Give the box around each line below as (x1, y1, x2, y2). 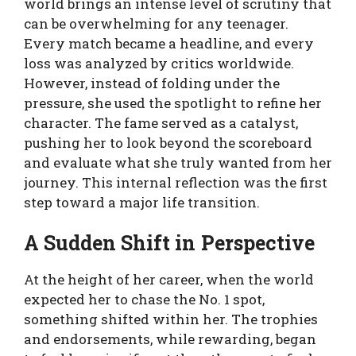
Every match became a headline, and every (24, 33, 314, 52)
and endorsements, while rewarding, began (24, 330, 316, 348)
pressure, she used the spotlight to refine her (24, 93, 322, 112)
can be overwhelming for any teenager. (24, 14, 288, 33)
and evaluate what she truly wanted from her (24, 153, 332, 172)
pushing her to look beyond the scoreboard (24, 133, 312, 152)
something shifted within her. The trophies (24, 310, 318, 328)
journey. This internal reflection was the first (24, 172, 327, 192)
